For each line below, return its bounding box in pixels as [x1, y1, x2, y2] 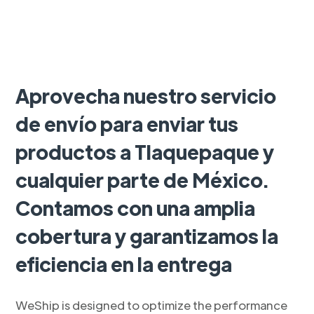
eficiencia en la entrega [15, 251, 233, 277]
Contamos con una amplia [15, 195, 256, 221]
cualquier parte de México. [15, 167, 269, 193]
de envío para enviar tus [15, 111, 239, 137]
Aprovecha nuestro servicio [15, 83, 277, 109]
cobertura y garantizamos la [15, 223, 279, 249]
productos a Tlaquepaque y [15, 139, 275, 165]
